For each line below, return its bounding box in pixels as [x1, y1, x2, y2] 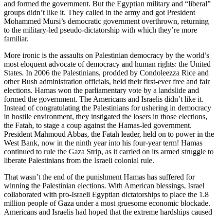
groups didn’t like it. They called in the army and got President [4, 8, 195, 17]
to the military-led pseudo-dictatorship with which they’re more [4, 25, 197, 34]
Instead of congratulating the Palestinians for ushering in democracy [4, 103, 211, 112]
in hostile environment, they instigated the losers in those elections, [4, 112, 207, 121]
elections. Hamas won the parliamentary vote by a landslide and [4, 86, 199, 94]
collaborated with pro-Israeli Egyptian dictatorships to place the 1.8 [4, 190, 209, 199]
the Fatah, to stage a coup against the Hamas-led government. [4, 121, 192, 129]
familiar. [4, 34, 29, 43]
